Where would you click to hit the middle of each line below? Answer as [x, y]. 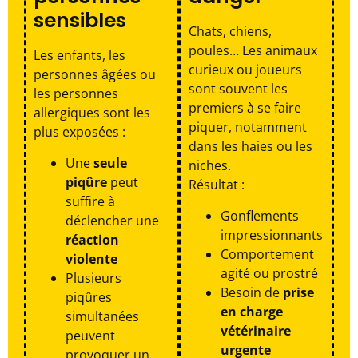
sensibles [80, 21]
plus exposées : [80, 132]
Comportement [267, 254]
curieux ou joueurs [245, 70]
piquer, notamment [248, 127]
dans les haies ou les [251, 147]
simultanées [102, 316]
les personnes [76, 94]
